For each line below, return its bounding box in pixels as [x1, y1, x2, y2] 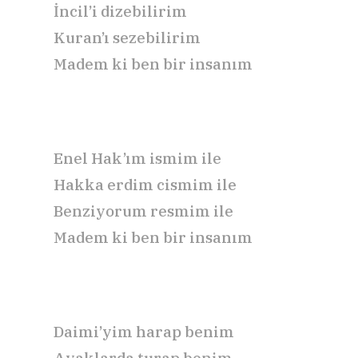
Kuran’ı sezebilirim [54, 27, 201, 47]
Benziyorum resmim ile [54, 201, 233, 221]
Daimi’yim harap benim [54, 321, 234, 341]
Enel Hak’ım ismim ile [54, 148, 221, 168]
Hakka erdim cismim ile [54, 174, 237, 194]
